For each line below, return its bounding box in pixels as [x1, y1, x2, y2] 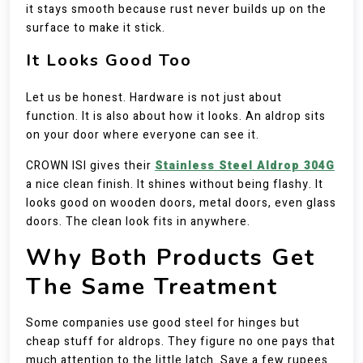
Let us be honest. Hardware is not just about [26, 89, 282, 106]
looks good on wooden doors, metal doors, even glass [26, 194, 336, 211]
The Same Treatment [26, 271, 278, 302]
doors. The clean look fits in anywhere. [26, 213, 250, 230]
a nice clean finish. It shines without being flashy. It [26, 176, 323, 193]
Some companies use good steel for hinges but [26, 314, 300, 331]
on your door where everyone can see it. [26, 126, 259, 143]
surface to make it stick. [26, 19, 165, 36]
